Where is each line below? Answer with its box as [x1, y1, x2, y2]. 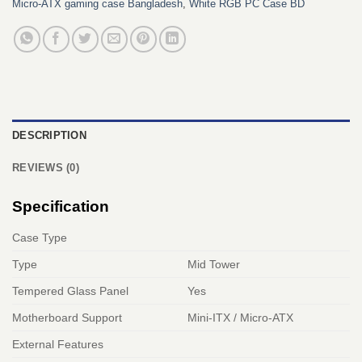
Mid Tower [187, 258, 241, 271]
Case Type [12, 231, 67, 245]
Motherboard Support [12, 311, 122, 325]
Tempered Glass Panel [12, 284, 128, 298]
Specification [12, 198, 109, 216]
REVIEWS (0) [12, 162, 79, 175]
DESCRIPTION [12, 129, 86, 142]
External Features [12, 338, 103, 351]
